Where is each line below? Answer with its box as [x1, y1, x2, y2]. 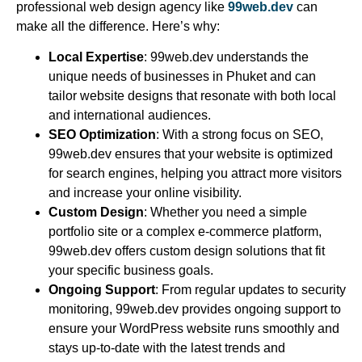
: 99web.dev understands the [144, 50, 309, 65]
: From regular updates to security [155, 283, 346, 297]
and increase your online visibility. [48, 186, 242, 200]
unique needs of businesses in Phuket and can [48, 69, 316, 84]
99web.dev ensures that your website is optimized [48, 147, 333, 162]
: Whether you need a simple [144, 205, 307, 220]
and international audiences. [48, 108, 211, 123]
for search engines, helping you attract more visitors [48, 166, 342, 181]
